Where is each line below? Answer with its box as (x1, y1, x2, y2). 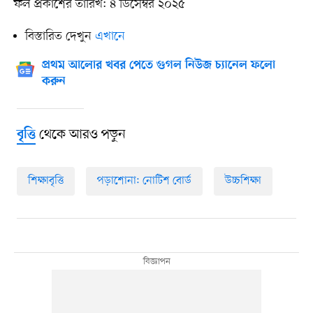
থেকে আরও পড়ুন (35, 126, 126, 145)
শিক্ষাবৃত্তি (27, 173, 64, 189)
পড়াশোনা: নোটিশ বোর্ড (96, 173, 191, 189)
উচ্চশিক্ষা (224, 173, 261, 189)
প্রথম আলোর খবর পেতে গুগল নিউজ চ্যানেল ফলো (41, 59, 275, 73)
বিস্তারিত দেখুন (24, 28, 95, 45)
